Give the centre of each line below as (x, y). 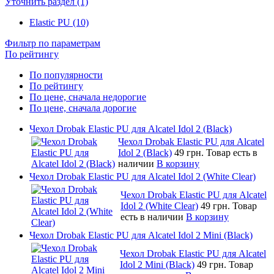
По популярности (66, 75)
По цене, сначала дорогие (83, 108)
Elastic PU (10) (59, 22)
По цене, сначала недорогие (88, 97)
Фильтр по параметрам (53, 43)
